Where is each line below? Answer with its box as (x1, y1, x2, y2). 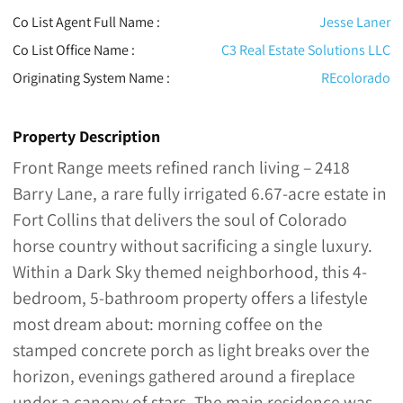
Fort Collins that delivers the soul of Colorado (12, 208, 347, 232)
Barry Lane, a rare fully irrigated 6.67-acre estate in (12, 182, 387, 206)
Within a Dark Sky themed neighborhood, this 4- (12, 260, 367, 284)
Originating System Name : (12, 68, 170, 88)
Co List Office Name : (12, 40, 135, 60)
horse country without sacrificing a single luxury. (12, 234, 372, 258)
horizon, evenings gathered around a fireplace (12, 364, 355, 389)
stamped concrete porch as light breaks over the (12, 338, 370, 363)
